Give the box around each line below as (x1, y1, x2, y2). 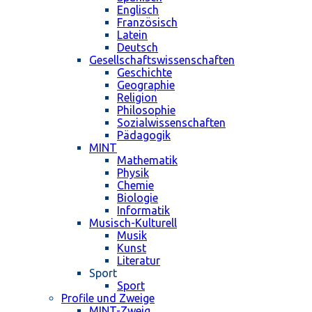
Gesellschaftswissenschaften (89, 54, 235, 67)
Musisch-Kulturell (89, 217, 177, 230)
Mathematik (117, 154, 178, 167)
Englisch (117, 3, 159, 17)
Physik (117, 166, 149, 180)
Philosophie (117, 104, 175, 117)
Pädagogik (117, 129, 171, 142)
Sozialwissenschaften (117, 116, 226, 130)
